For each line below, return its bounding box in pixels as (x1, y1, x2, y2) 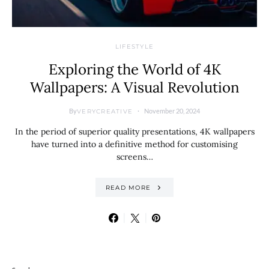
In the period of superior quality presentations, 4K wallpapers (14, 126, 255, 137)
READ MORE (105, 183, 151, 192)
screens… (116, 151, 153, 162)
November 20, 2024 (144, 107, 200, 115)
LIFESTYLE (115, 43, 154, 50)
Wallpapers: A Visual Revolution (29, 78, 240, 97)
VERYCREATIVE (77, 107, 133, 115)
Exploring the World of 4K (48, 60, 221, 79)
